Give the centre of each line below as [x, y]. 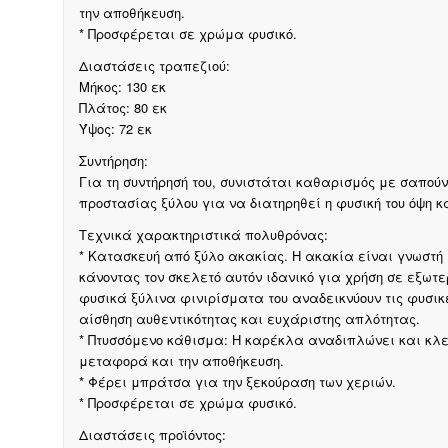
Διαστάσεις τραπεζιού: [154, 66]
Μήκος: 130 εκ [122, 87]
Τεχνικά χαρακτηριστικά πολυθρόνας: [203, 235]
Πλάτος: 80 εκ [122, 108]
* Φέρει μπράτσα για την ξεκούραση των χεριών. [237, 382]
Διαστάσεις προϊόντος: [152, 435]
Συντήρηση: [113, 161]
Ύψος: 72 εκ [115, 129]
